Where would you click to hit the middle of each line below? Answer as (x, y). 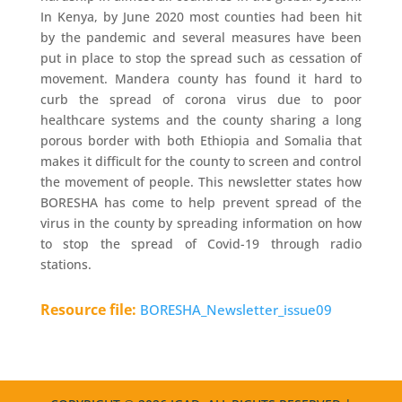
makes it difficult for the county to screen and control (201, 161)
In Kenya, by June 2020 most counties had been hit (201, 17)
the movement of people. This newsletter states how (201, 182)
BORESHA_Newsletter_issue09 (236, 310)
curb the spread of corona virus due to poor (201, 99)
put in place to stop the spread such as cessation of (201, 58)
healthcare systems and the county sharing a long (201, 120)
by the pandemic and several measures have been (201, 37)
